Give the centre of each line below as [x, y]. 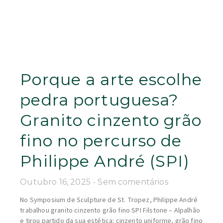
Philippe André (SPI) [105, 161]
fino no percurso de [101, 141]
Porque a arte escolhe [111, 80]
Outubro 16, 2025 [56, 182]
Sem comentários [133, 182]
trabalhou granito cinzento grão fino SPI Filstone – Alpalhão [110, 211]
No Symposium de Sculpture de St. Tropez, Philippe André [109, 200]
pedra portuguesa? [99, 100]
